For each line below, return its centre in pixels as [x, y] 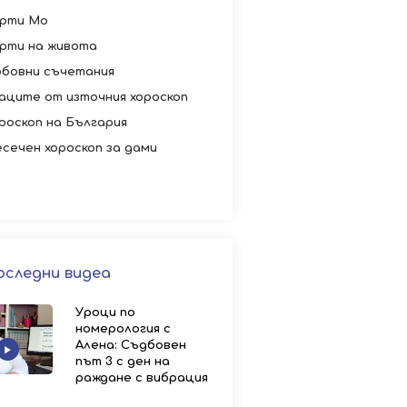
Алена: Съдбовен [131, 345]
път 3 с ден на [123, 362]
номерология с [123, 329]
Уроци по [105, 313]
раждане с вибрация [142, 378]
